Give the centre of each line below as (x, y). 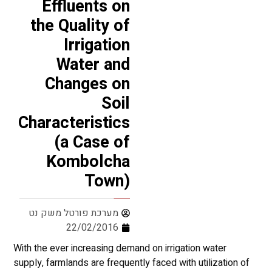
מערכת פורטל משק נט (73, 213)
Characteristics (74, 123)
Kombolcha (88, 162)
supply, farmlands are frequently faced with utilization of (131, 263)
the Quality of (80, 26)
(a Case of (92, 143)
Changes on (87, 84)
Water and (93, 65)
